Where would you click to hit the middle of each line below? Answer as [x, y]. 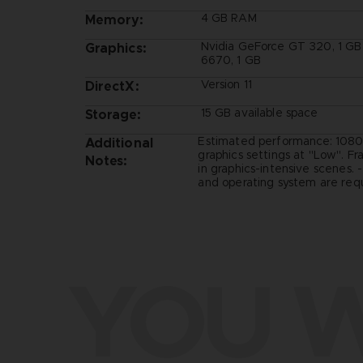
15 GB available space [259, 112]
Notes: [106, 160]
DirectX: [112, 86]
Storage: [113, 114]
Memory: [114, 19]
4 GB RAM [228, 17]
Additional [119, 143]
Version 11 [226, 84]
